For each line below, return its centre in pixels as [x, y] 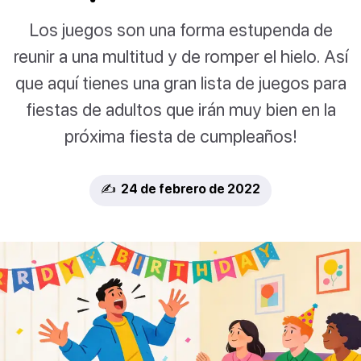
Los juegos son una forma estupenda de [180, 30]
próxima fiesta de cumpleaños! [180, 136]
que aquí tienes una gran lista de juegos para [180, 83]
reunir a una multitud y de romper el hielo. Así [180, 56]
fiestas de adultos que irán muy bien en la [180, 110]
